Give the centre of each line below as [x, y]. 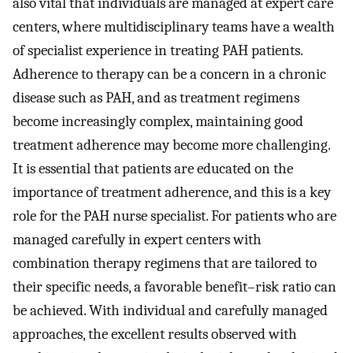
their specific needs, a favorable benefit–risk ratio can [175, 287]
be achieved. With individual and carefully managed [170, 311]
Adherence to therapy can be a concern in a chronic [169, 74]
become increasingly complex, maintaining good [158, 122]
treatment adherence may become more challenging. [171, 145]
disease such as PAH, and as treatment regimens [156, 98]
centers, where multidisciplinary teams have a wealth [174, 27]
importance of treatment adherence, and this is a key [172, 193]
